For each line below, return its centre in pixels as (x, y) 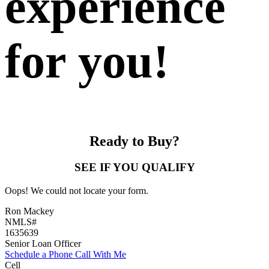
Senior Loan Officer (43, 244)
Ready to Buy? (134, 141)
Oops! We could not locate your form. (77, 191)
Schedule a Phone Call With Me (65, 255)
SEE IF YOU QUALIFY (134, 168)
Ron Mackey (29, 211)
